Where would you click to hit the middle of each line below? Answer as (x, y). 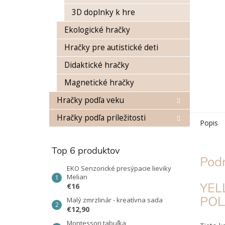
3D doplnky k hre (103, 12)
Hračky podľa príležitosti (101, 118)
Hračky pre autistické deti (111, 47)
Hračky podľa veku (90, 100)
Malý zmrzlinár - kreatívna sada (115, 200)
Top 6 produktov (86, 150)
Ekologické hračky (97, 30)
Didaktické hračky (97, 65)
